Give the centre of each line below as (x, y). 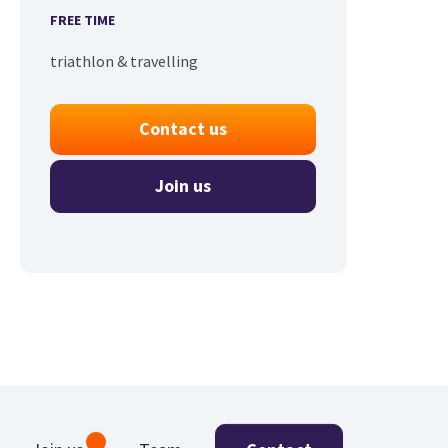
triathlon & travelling (124, 61)
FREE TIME (82, 20)
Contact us (183, 129)
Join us (183, 186)
